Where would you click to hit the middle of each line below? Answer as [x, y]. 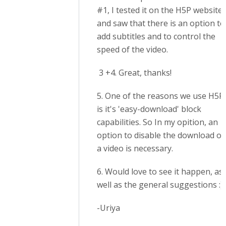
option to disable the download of [161, 135]
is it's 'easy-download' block [149, 109]
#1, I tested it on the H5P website [160, 10]
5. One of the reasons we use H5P [160, 96]
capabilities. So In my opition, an [157, 122]
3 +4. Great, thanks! [134, 73]
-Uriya [108, 208]
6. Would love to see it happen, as [160, 172]
